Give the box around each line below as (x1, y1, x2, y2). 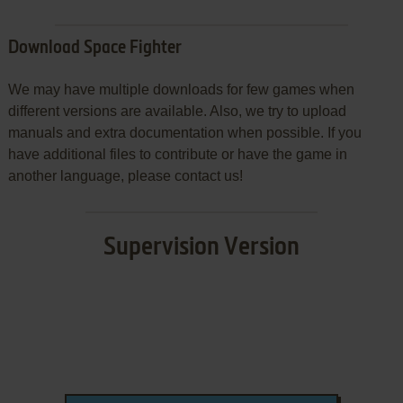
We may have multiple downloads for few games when (7, 82, 354, 98)
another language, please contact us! (7, 168, 243, 184)
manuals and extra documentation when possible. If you (7, 125, 362, 141)
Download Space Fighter (7, 40, 182, 58)
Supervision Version (103, 235, 300, 261)
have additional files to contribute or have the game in (7, 147, 347, 163)
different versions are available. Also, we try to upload (7, 103, 346, 120)
